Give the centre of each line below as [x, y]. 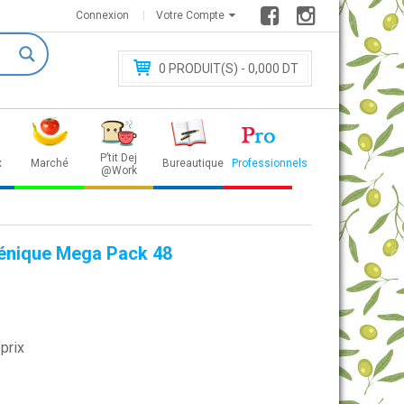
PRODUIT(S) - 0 [211, 69]
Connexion [102, 15]
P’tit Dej [119, 158]
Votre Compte [190, 15]
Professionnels [270, 163]
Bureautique [193, 163]
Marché [49, 163]
